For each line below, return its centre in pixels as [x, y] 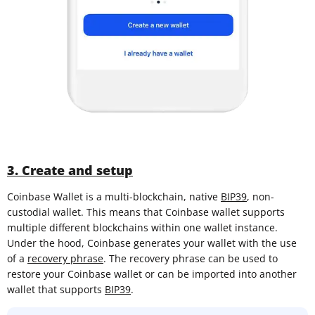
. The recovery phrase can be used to [191, 258]
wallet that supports [56, 289]
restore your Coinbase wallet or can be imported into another [152, 274]
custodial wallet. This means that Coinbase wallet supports [146, 212]
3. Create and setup [70, 170]
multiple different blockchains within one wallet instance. [142, 227]
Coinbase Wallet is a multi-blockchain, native [114, 196]
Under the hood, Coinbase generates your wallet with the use [152, 243]
